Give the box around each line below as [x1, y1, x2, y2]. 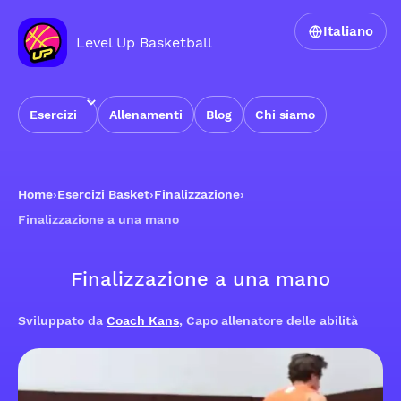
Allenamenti [109, 107, 183, 122]
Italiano [323, 23, 373, 39]
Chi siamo [255, 107, 315, 122]
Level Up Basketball [76, 33, 212, 51]
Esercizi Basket [57, 187, 149, 201]
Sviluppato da [18, 313, 107, 328]
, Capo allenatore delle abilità [179, 313, 358, 328]
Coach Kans [107, 313, 179, 328]
